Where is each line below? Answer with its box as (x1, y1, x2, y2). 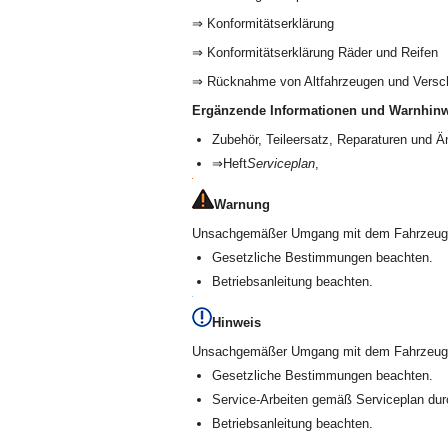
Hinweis (212, 315, 261, 330)
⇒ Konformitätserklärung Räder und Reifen (192, 45, 441, 60)
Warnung (214, 197, 270, 212)
